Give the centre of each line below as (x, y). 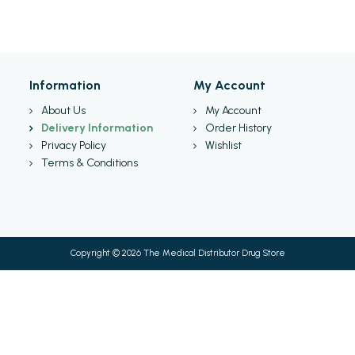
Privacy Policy (74, 145)
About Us (64, 111)
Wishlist (223, 145)
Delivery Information (97, 128)
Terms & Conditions (90, 163)
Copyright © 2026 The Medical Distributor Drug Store (177, 253)
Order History (238, 128)
